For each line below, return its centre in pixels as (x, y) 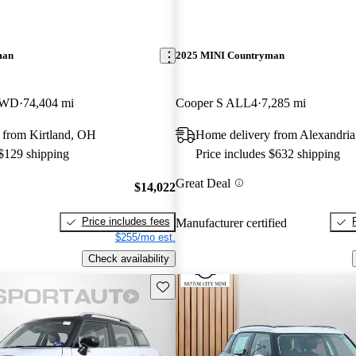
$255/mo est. (145, 238)
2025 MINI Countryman (230, 56)
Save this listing (192, 285)
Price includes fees (126, 222)
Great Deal (203, 183)
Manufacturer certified (231, 222)
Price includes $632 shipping (267, 153)
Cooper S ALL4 (216, 103)
